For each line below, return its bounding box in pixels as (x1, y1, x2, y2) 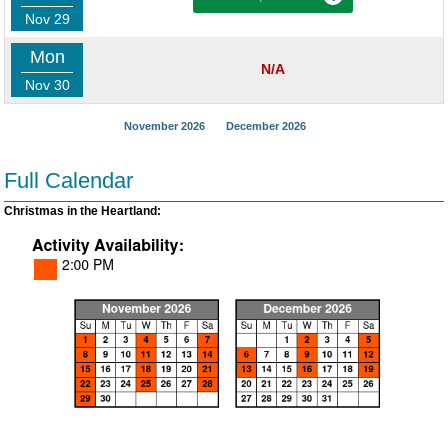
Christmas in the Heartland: (4, 204, 161, 218)
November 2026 (124, 120, 205, 132)
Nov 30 (24, 77, 70, 93)
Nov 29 (24, 11, 70, 27)
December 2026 (226, 120, 306, 132)
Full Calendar (4, 168, 133, 193)
